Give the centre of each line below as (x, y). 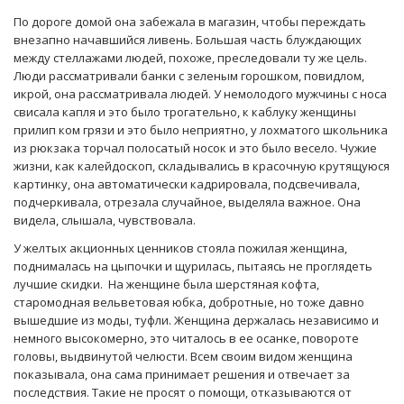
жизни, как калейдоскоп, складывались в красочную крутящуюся (202, 165)
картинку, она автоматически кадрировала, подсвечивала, (187, 184)
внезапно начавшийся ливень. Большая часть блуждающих (188, 39)
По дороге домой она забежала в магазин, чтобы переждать (190, 21)
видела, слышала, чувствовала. (105, 220)
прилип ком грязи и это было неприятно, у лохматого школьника (201, 129)
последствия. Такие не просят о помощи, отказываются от (183, 392)
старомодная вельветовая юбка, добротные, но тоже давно (189, 302)
